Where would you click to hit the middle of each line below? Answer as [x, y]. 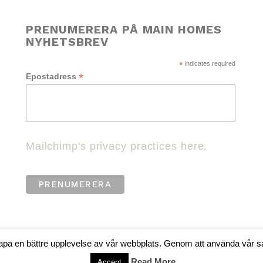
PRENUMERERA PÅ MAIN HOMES [124, 29]
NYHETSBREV [67, 42]
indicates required [209, 63]
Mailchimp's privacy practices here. [117, 146]
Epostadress [52, 76]
